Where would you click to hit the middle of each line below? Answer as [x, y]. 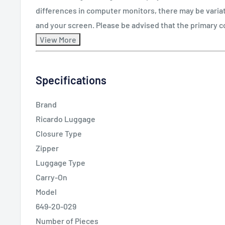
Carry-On [51, 177]
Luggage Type [61, 163]
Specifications [71, 80]
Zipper [47, 148]
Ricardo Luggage [66, 119]
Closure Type [59, 134]
